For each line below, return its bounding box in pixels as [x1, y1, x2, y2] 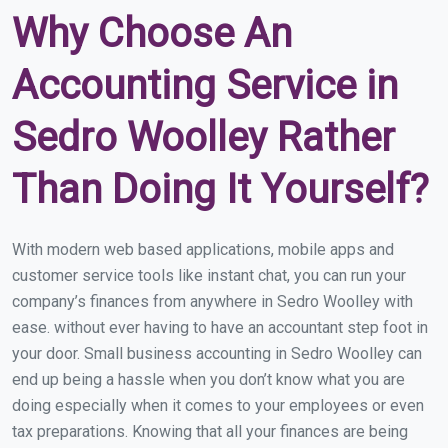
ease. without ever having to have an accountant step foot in [12, 317, 428, 337]
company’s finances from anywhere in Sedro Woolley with [12, 291, 413, 311]
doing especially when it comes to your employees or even [12, 395, 424, 415]
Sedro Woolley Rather [12, 113, 395, 161]
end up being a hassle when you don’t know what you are [12, 369, 405, 389]
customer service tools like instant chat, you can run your [12, 265, 406, 285]
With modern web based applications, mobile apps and [12, 239, 394, 259]
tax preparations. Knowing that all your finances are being [12, 421, 408, 441]
